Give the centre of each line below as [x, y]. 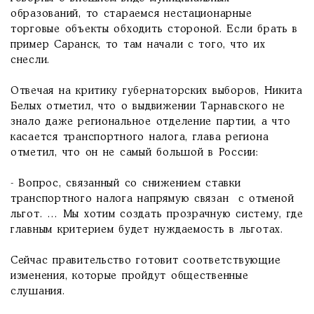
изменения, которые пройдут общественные [130, 276]
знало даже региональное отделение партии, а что [151, 122]
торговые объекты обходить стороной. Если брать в [155, 29]
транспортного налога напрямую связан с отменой [152, 199]
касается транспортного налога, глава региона [140, 137]
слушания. [38, 292]
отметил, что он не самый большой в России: [135, 153]
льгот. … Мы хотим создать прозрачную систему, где [157, 214]
